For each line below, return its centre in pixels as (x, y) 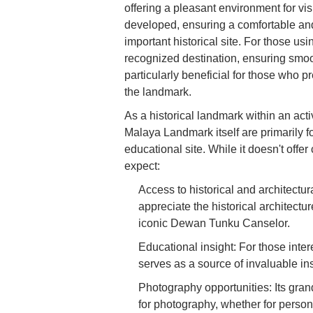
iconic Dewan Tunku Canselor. (214, 223)
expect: (142, 166)
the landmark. (158, 92)
